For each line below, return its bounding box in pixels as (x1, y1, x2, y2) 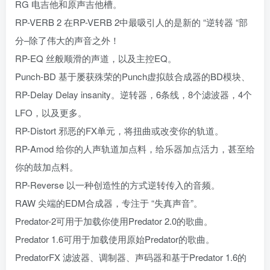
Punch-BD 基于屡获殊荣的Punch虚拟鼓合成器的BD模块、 (15, 70, 250, 83)
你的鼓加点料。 (15, 160, 78, 173)
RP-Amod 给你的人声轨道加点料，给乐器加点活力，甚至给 (15, 142, 255, 155)
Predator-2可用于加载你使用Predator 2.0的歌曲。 (15, 215, 213, 227)
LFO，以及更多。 (15, 106, 87, 119)
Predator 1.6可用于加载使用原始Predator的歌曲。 (15, 233, 215, 245)
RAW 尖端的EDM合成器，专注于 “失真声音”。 (15, 196, 202, 209)
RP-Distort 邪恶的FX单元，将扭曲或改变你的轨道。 (15, 124, 224, 137)
